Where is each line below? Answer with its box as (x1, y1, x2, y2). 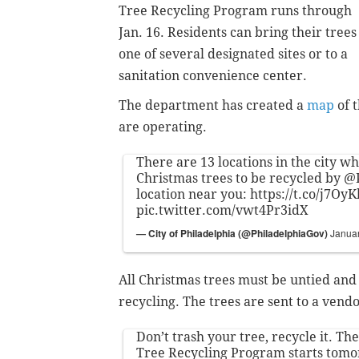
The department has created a (119, 97, 307, 113)
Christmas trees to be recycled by (136, 170, 344, 186)
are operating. (119, 119, 207, 135)
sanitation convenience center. (119, 67, 310, 83)
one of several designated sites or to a (119, 46, 348, 62)
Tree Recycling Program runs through (119, 2, 352, 18)
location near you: (136, 186, 250, 202)
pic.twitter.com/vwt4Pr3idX (136, 202, 309, 218)
